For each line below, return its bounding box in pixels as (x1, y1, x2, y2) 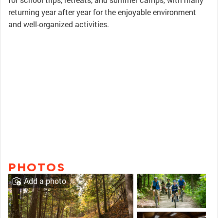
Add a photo (24, 176, 66, 186)
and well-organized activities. (8, 19, 109, 29)
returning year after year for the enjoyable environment (8, 7, 196, 17)
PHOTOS (8, 160, 65, 174)
